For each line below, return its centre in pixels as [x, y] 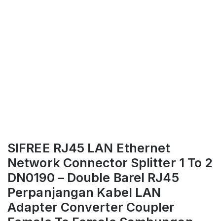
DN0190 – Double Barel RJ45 [93, 177]
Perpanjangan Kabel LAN [84, 192]
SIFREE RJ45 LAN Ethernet [89, 148]
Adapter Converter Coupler [91, 207]
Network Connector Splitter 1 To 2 [110, 163]
